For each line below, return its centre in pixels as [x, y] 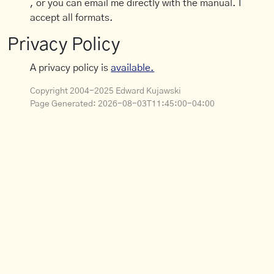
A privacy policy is [71, 68]
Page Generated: [64, 104]
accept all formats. [72, 18]
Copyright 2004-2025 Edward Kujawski [106, 91]
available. [133, 68]
